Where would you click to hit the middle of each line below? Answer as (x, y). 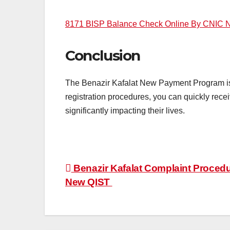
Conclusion (103, 55)
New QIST (89, 182)
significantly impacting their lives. (125, 111)
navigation (106, 193)
